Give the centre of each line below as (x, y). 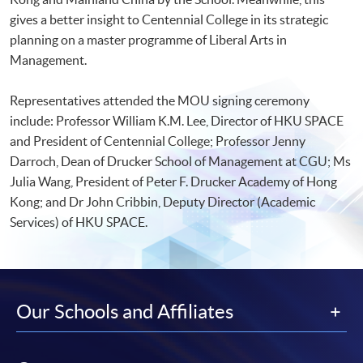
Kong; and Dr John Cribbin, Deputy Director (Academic (162, 201)
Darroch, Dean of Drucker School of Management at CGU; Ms (180, 161)
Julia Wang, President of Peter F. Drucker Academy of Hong (173, 181)
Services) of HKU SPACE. (79, 222)
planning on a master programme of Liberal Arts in (148, 39)
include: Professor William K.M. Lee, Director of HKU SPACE (177, 120)
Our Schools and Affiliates (125, 311)
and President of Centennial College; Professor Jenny (158, 141)
